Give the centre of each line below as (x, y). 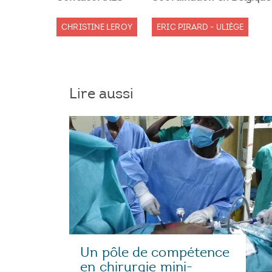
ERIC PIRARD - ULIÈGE (200, 27)
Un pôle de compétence (155, 253)
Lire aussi (102, 93)
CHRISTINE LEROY (97, 27)
